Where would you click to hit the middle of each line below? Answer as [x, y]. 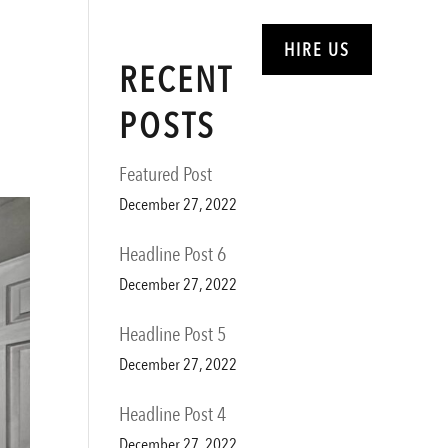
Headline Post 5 [173, 334]
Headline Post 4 [173, 414]
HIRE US [316, 50]
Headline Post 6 [173, 254]
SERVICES [162, 49]
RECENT [176, 80]
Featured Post [166, 174]
